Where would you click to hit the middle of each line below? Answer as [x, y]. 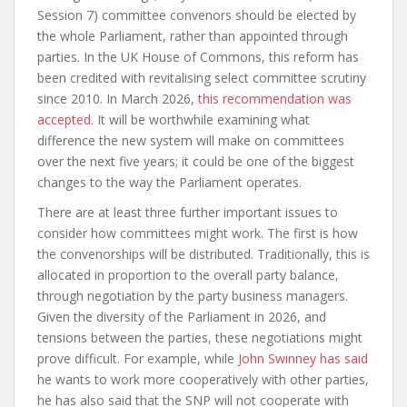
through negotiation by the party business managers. [193, 296]
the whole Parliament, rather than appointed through [193, 36]
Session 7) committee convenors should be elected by [197, 15]
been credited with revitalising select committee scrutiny [202, 78]
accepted [64, 119]
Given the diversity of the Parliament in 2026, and [182, 317]
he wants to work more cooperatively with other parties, [203, 379]
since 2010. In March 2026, [118, 99]
